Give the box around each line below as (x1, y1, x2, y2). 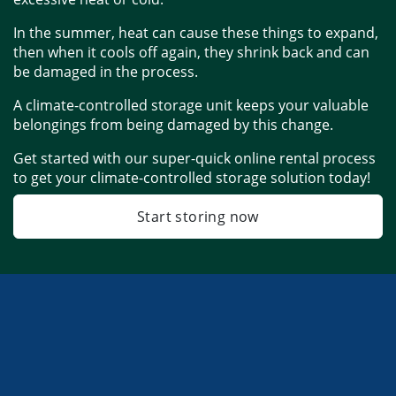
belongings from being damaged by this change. (13, 114, 337, 134)
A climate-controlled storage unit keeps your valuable (13, 95, 369, 115)
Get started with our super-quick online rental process (13, 148, 376, 168)
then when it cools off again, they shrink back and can (13, 42, 369, 62)
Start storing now (137, 206, 259, 226)
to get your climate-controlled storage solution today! (13, 167, 370, 187)
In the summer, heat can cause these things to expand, (13, 22, 378, 42)
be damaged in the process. (13, 61, 202, 81)
